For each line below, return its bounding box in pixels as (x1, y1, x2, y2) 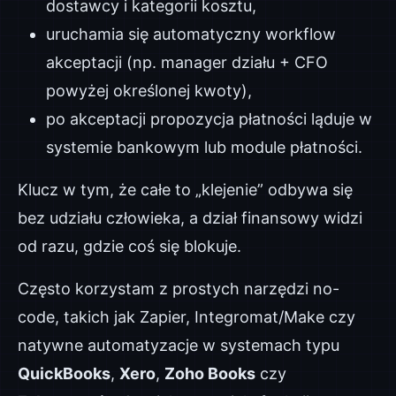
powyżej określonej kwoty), (46, 81, 252, 100)
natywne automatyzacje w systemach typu (18, 336, 339, 354)
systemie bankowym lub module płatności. (46, 138, 362, 156)
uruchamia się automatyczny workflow (46, 25, 336, 43)
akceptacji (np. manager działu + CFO (46, 53, 328, 72)
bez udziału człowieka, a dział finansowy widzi (18, 209, 362, 227)
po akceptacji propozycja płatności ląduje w (46, 110, 372, 128)
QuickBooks (18, 364, 110, 383)
